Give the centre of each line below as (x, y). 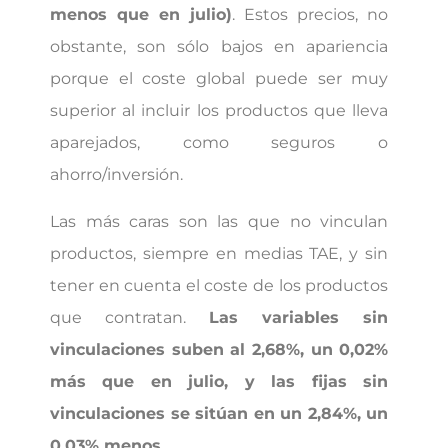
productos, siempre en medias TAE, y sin (219, 253)
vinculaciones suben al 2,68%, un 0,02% (219, 349)
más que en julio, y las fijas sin (219, 381)
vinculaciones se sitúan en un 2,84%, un (219, 413)
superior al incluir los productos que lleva (219, 111)
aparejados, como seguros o (219, 143)
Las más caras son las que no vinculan (219, 221)
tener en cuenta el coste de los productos (219, 285)
